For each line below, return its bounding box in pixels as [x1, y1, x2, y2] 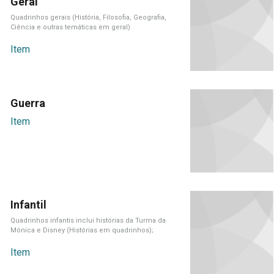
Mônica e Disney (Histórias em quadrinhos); [10, 226, 154, 234]
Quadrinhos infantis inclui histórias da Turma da [10, 216, 166, 224]
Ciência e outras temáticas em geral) [10, 23, 130, 31]
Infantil [10, 198, 46, 211]
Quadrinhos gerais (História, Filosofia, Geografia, [10, 13, 166, 21]
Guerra [10, 96, 45, 109]
